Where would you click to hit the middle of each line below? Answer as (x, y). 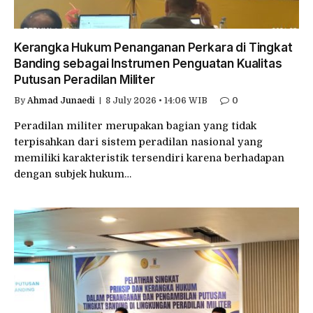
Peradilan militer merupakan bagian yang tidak (135, 126)
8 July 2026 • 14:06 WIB (156, 101)
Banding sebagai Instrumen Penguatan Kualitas (148, 64)
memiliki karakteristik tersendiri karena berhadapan (149, 158)
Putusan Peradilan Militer (85, 80)
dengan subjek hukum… (73, 174)
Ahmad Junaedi (61, 101)
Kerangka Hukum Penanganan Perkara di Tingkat (153, 48)
